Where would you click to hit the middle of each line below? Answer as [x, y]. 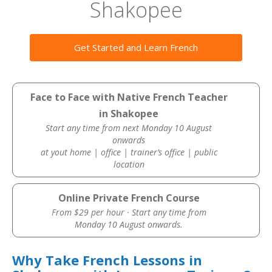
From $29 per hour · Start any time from [129, 212]
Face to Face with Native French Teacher [129, 97]
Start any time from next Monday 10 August [129, 128]
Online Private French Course [129, 198]
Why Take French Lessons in [107, 260]
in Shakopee [129, 114]
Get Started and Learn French [136, 47]
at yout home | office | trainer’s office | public [129, 152]
